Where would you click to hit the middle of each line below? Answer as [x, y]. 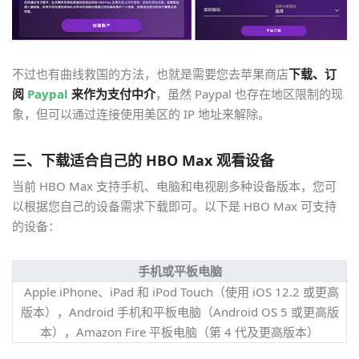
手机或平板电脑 [179, 270]
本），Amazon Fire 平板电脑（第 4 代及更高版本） [179, 331]
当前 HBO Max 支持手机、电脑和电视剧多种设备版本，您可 [174, 186]
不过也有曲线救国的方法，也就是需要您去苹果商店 [150, 73]
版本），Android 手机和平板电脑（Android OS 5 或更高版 [179, 311]
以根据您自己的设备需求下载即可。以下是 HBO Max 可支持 [174, 206]
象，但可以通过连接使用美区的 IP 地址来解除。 [141, 113]
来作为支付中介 [112, 93]
